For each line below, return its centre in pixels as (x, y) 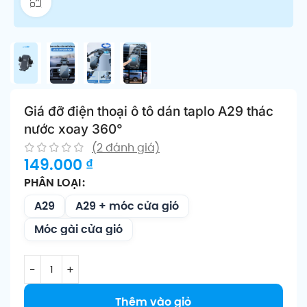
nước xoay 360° (73, 129)
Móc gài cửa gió (78, 230)
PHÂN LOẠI (52, 183)
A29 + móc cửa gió (127, 206)
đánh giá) (131, 148)
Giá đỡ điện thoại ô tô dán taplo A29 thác (149, 111)
